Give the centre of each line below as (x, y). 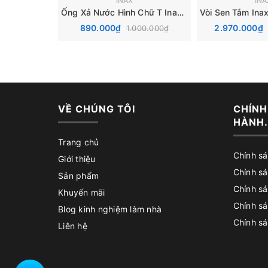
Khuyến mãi (82, 192)
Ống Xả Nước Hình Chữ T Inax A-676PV (180, 12)
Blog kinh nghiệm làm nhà (110, 209)
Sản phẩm (78, 175)
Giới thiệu (77, 159)
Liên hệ (73, 226)
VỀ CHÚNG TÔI (97, 109)
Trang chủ (79, 142)
